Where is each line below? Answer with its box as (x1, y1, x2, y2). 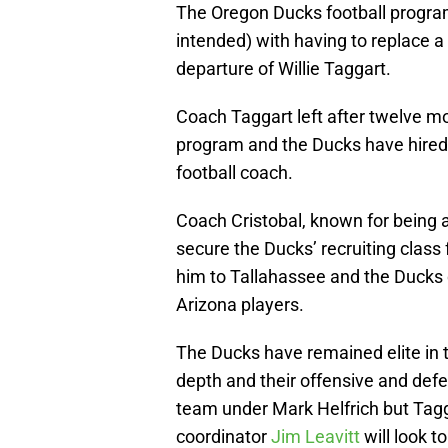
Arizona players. (176, 294, 304, 316)
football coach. (176, 162, 293, 184)
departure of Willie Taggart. (176, 58, 391, 80)
